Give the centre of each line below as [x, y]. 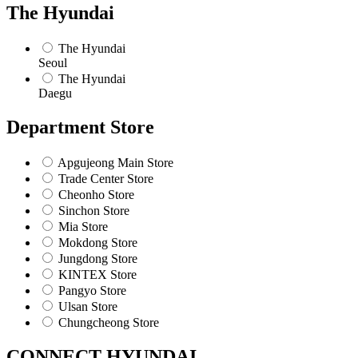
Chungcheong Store [109, 323]
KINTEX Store [97, 275]
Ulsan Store [88, 307]
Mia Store [83, 227]
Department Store [80, 127]
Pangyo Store [92, 291]
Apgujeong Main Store [115, 163]
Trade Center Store [106, 179]
